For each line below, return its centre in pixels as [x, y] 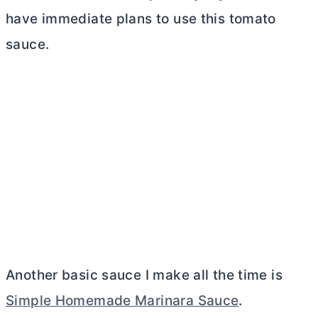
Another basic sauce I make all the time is [144, 275]
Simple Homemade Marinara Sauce [122, 301]
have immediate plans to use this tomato [141, 19]
